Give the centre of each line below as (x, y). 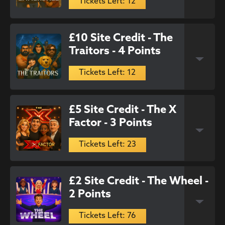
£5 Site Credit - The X (123, 110)
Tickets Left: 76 (108, 216)
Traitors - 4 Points (115, 52)
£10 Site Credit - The (121, 39)
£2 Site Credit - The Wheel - (139, 181)
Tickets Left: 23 (108, 144)
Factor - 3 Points (111, 123)
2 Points (90, 194)
